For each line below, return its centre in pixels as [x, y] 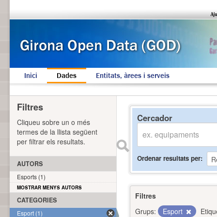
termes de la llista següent [57, 132]
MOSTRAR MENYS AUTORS [49, 187]
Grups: [146, 211]
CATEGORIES [37, 200]
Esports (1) [31, 177]
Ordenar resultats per [169, 158]
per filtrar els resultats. [51, 141]
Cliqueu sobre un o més [54, 122]
